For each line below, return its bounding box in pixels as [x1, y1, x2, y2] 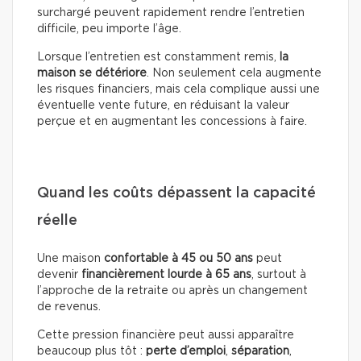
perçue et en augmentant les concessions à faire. [37, 115, 307, 127]
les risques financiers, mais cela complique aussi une [37, 83, 320, 95]
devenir [37, 268, 81, 280]
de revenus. [37, 301, 101, 313]
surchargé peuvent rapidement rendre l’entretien [37, 6, 305, 19]
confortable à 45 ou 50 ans [104, 252, 253, 264]
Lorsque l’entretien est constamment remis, [37, 51, 280, 63]
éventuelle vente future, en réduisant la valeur [37, 99, 289, 111]
